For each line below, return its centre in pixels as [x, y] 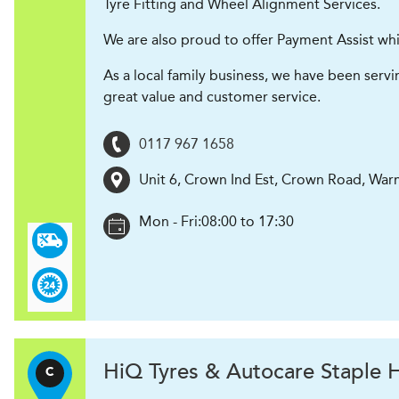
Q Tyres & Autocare [220, 372]
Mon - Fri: [170, 221]
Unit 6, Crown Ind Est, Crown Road [250, 179]
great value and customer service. [212, 97]
